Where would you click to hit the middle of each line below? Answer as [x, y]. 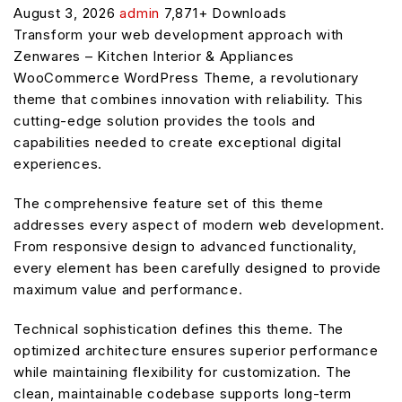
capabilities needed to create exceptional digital [178, 142]
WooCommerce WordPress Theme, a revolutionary [186, 77]
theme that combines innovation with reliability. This [188, 99]
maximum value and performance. [128, 289]
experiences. [58, 163]
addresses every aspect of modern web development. [199, 224]
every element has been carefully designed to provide [197, 267]
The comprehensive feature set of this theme [169, 203]
